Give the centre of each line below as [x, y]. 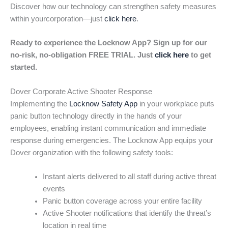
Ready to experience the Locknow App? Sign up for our [109, 43]
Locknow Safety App [103, 104]
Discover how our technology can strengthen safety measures [113, 6]
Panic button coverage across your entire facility [122, 201]
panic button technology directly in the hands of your [96, 116]
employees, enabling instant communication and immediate [108, 128]
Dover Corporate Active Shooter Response [81, 91]
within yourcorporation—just [57, 19]
